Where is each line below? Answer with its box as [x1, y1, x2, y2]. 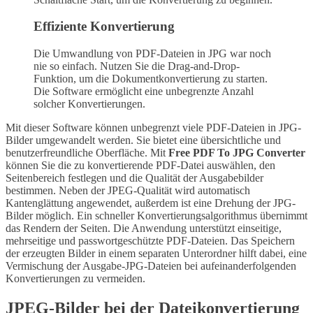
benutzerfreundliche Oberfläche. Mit [6, 147, 168, 159]
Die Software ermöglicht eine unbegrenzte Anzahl [34, 85, 254, 98]
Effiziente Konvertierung [34, 19, 175, 34]
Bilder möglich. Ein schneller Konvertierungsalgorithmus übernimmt [6, 210, 307, 222]
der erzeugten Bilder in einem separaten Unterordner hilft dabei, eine [6, 247, 307, 260]
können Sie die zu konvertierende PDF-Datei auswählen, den [6, 159, 275, 172]
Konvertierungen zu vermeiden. [6, 272, 145, 285]
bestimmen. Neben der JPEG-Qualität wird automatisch [6, 184, 250, 197]
